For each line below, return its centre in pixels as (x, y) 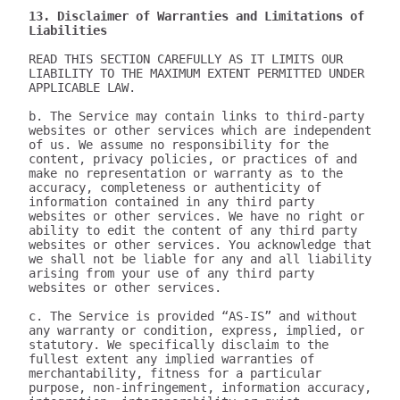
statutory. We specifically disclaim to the (179, 345)
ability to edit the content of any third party (193, 230)
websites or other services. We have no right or (196, 216)
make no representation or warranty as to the (186, 173)
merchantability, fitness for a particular (175, 373)
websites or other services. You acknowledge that (200, 245)
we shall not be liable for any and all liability (200, 259)
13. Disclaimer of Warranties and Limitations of (196, 16)
